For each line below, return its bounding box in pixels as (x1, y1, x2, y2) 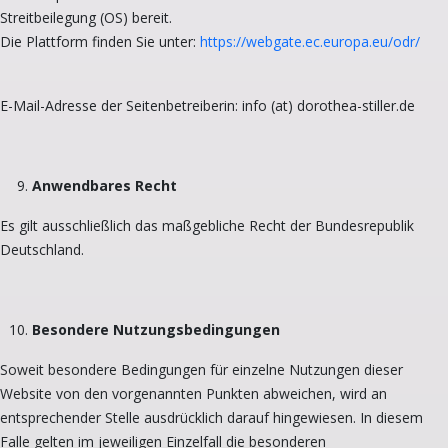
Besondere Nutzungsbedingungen (32, 319, 280, 339)
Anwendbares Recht (32, 175, 177, 195)
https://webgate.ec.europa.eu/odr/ (200, 31, 420, 51)
